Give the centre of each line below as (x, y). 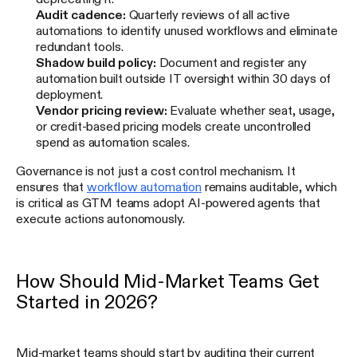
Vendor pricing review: (102, 110)
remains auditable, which (269, 186)
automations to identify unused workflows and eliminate (187, 30)
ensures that (51, 186)
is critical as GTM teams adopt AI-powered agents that (168, 202)
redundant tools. (80, 46)
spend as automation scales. (113, 141)
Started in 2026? (87, 302)
